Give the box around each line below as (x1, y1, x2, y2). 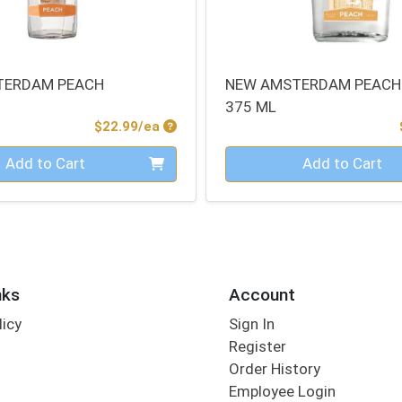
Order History (228, 359, 320, 378)
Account (228, 284, 295, 306)
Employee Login (228, 381, 336, 400)
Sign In (228, 314, 275, 333)
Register (228, 336, 286, 355)
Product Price (162, 118, 253, 135)
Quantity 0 (224, 146, 296, 165)
